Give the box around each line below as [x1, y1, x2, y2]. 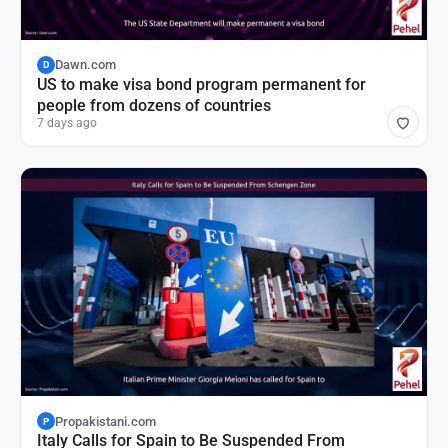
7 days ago [37, 115, 97, 130]
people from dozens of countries [37, 95, 271, 115]
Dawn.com [55, 57, 116, 73]
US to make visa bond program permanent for [37, 74, 366, 94]
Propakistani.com [55, 413, 156, 429]
